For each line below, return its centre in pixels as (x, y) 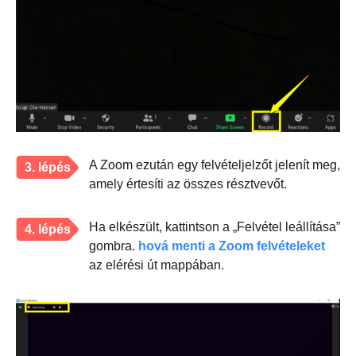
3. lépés (48, 168)
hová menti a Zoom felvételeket (232, 246)
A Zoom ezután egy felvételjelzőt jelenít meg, (215, 165)
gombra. (114, 246)
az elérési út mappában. (157, 265)
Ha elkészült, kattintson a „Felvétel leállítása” (215, 227)
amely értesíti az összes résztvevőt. (188, 184)
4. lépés (48, 230)
